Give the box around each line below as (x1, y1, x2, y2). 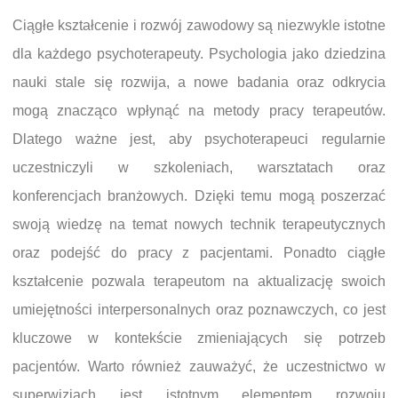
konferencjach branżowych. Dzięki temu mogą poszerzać (12, 188, 386, 203)
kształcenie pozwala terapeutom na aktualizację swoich (12, 274, 386, 289)
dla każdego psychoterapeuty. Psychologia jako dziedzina (12, 46, 386, 61)
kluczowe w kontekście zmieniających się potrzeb (12, 330, 386, 346)
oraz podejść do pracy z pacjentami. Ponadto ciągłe (12, 245, 386, 260)
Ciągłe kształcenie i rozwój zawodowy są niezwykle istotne (12, 18, 386, 33)
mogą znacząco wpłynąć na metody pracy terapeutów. (12, 103, 386, 118)
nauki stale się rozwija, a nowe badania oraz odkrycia (12, 75, 386, 90)
